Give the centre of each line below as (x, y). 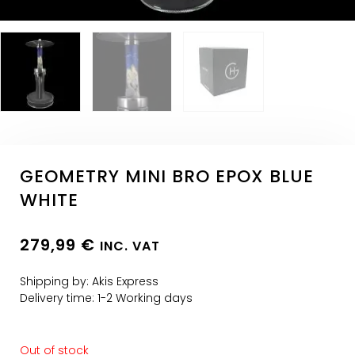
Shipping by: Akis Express (89, 282)
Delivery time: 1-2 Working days (106, 298)
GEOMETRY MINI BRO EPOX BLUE (167, 177)
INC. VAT (130, 246)
